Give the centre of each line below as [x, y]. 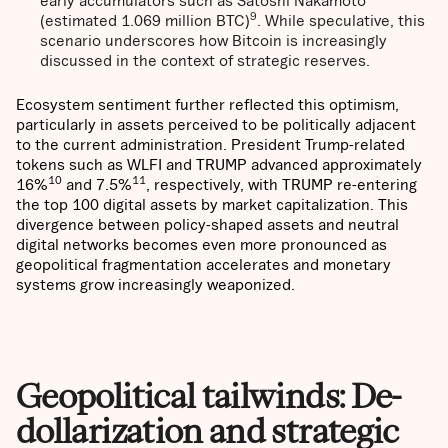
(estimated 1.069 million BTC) [145, 20]
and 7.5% [97, 184]
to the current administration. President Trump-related [210, 144]
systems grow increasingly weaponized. [155, 284]
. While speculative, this [341, 20]
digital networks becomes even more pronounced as [201, 244]
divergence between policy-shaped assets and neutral [207, 224]
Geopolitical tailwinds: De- [209, 396]
